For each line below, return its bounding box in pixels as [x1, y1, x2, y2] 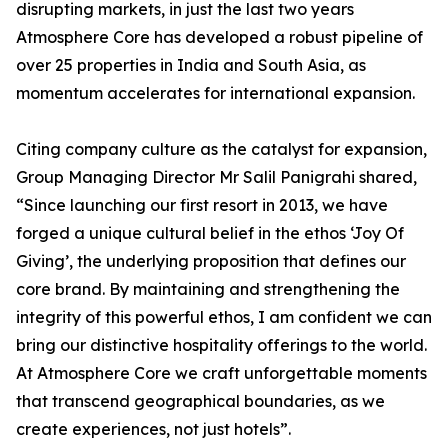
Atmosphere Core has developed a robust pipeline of [16, 27, 423, 48]
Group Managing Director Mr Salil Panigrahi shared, [16, 167, 417, 188]
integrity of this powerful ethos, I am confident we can [16, 307, 432, 328]
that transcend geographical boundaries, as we [16, 391, 385, 412]
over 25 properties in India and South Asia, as [16, 55, 366, 76]
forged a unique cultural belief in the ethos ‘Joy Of [16, 223, 404, 244]
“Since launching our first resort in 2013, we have [16, 195, 388, 216]
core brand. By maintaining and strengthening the [16, 279, 400, 300]
